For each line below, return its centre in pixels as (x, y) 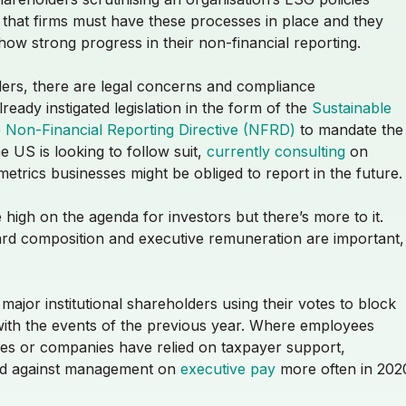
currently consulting (276, 151)
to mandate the (349, 129)
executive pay (228, 368)
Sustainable (352, 107)
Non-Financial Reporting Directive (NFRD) (150, 129)
